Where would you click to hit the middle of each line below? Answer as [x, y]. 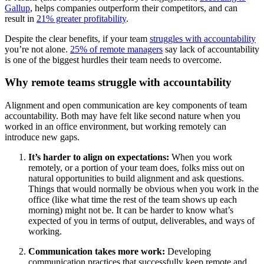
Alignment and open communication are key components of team [126, 105]
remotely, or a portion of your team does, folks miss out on [136, 168]
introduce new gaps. [42, 137]
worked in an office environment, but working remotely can [115, 127]
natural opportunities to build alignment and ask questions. [136, 179]
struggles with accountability [203, 38]
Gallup [17, 8]
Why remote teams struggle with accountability [118, 82]
